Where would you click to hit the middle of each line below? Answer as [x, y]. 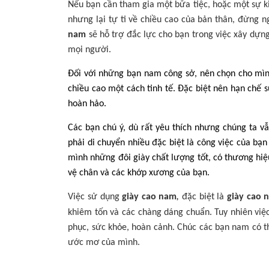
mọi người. [90, 50]
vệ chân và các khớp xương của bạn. [139, 173]
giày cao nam [150, 197]
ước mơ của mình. [104, 243]
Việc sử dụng [95, 197]
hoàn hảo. [87, 104]
